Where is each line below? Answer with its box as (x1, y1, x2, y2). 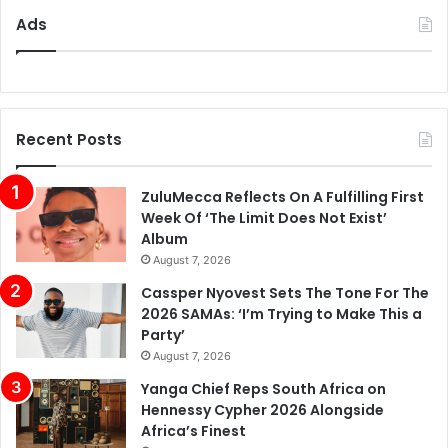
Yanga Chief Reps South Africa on (141, 378, 386, 399)
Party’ (141, 324, 185, 345)
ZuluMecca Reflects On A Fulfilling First (141, 186, 424, 207)
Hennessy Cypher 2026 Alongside (141, 399, 384, 420)
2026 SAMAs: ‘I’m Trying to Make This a (141, 303, 422, 324)
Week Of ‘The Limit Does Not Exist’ (141, 207, 387, 228)
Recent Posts (16, 128, 122, 150)
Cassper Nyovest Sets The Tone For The (141, 282, 429, 303)
